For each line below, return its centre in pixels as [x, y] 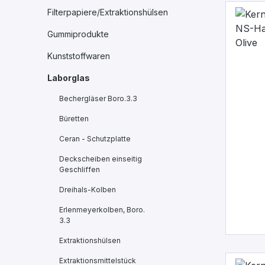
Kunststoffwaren [79, 56]
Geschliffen [80, 169]
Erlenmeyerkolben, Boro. [102, 210]
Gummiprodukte [78, 34]
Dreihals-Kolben [88, 190]
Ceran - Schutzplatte [95, 139]
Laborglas [69, 78]
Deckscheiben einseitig [101, 159]
